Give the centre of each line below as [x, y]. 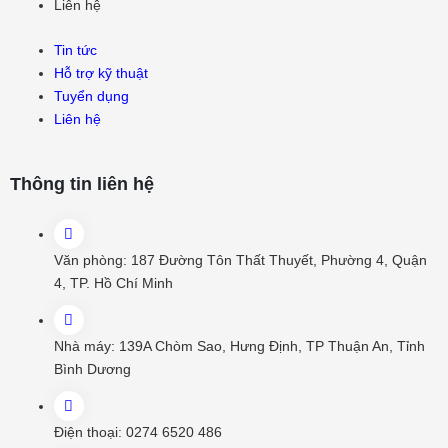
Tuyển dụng [91, 95]
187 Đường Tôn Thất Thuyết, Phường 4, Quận [278, 260]
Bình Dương [92, 369]
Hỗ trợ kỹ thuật [100, 72]
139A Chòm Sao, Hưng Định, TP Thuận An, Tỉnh [271, 346]
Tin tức [75, 49]
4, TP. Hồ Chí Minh [113, 283]
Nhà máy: [86, 346]
